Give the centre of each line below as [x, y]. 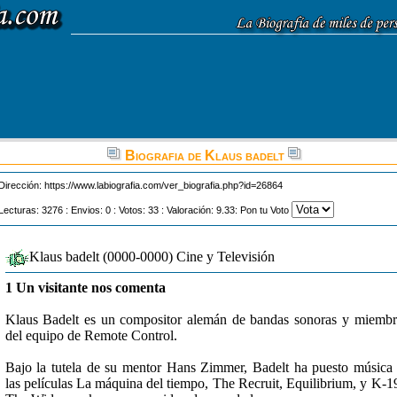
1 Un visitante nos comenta [85, 288]
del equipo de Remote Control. [91, 335]
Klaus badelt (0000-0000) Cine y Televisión [152, 257]
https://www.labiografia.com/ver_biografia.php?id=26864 [163, 185]
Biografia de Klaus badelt [204, 156]
